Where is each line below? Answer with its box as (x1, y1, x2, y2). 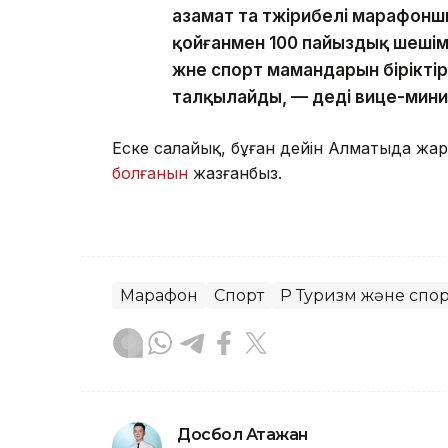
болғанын (112, 163, 188, 184)
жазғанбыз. (188, 163, 282, 184)
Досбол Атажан (177, 425, 308, 445)
